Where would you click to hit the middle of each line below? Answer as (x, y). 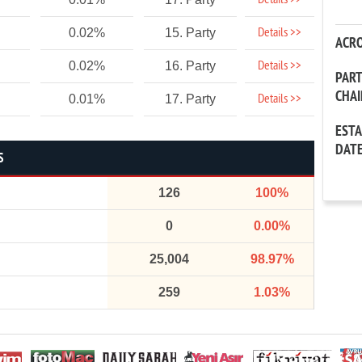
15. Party (190, 33)
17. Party (190, 99)
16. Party (190, 66)
